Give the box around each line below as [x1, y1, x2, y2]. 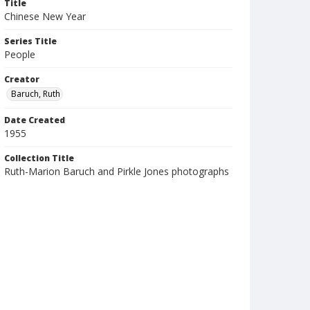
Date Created [4, 114, 65, 126]
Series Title [4, 35, 57, 47]
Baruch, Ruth [11, 88, 60, 100]
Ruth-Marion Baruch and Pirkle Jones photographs [4, 165, 229, 178]
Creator [4, 73, 39, 85]
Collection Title [4, 152, 74, 164]
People [4, 48, 35, 61]
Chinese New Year [4, 10, 86, 23]
